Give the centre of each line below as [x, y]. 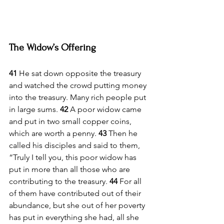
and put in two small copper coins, [71, 121]
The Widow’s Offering [52, 47]
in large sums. [34, 109]
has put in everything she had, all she [75, 217]
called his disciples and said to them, [75, 145]
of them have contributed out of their [76, 193]
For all [131, 181]
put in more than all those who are [70, 169]
